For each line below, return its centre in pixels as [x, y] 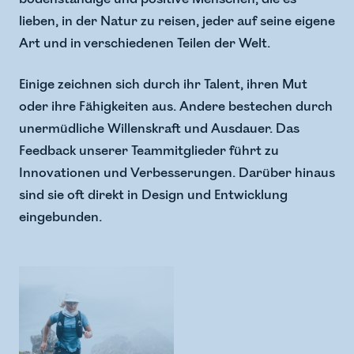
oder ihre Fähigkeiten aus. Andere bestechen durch [176, 107]
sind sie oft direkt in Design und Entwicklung [153, 195]
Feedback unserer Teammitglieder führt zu [149, 151]
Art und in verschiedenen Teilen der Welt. [145, 43]
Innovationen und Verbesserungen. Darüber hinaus [177, 173]
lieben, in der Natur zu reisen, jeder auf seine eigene [177, 21]
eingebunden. [60, 217]
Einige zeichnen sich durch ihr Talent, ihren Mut [163, 85]
